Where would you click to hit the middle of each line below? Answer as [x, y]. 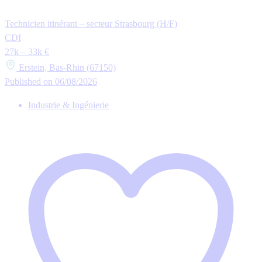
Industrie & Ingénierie [68, 105]
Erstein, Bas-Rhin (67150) [66, 68]
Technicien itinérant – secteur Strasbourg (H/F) [91, 24]
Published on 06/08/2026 [51, 82]
